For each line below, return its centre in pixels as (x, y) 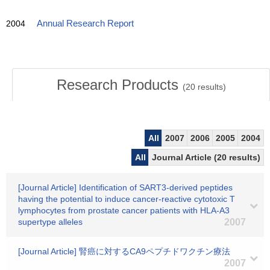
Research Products (119, 85)
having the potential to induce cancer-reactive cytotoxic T (127, 199)
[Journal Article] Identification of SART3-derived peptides (125, 187)
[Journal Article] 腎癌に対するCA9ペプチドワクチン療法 (124, 251)
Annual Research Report (85, 24)
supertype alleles (50, 222)
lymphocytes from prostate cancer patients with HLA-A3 (124, 210)
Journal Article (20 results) (206, 157)
